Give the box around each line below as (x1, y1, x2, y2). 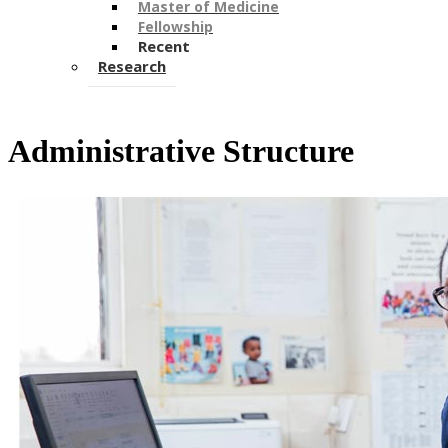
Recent (138, 36, 190, 56)
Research (98, 56, 166, 76)
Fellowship (138, 17, 213, 36)
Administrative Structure (8, 133, 354, 170)
